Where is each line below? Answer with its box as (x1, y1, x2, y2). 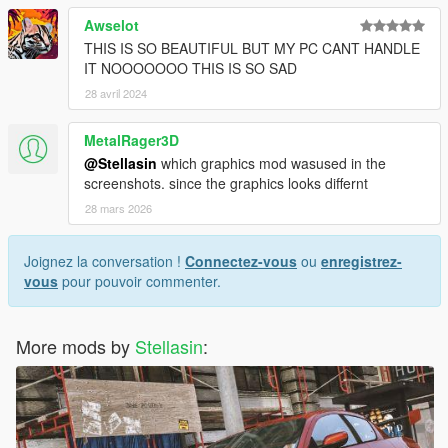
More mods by (16, 332, 135, 359)
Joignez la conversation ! (24, 250, 185, 271)
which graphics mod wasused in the (157, 152, 386, 173)
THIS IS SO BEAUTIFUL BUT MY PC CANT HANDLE (84, 37, 420, 58)
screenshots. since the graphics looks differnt (84, 172, 368, 193)
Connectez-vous (185, 250, 297, 271)
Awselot (84, 14, 139, 35)
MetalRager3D (84, 129, 179, 150)
